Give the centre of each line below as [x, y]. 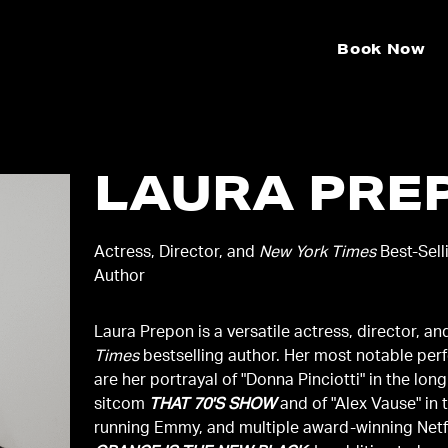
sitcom [122, 405]
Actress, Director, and [177, 253]
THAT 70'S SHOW [213, 405]
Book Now [381, 50]
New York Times [318, 253]
